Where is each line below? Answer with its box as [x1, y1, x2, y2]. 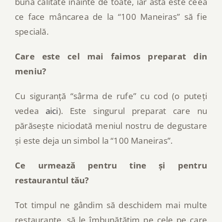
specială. [15, 25, 49, 37]
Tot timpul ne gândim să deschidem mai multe [15, 199, 207, 211]
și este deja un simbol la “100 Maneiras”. [15, 134, 173, 146]
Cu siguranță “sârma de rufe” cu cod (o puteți [15, 90, 207, 102]
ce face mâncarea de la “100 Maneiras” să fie [15, 10, 207, 22]
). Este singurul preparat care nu [58, 105, 207, 116]
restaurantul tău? [15, 174, 91, 186]
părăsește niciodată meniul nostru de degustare [15, 119, 207, 131]
